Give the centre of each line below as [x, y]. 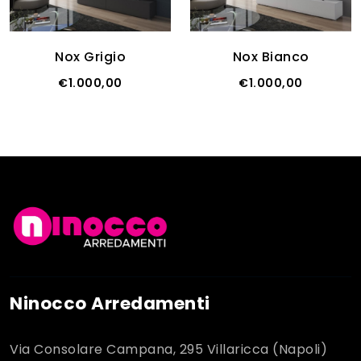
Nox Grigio [90, 56]
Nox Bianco [271, 56]
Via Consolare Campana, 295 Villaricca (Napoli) [168, 350]
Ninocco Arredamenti [110, 304]
